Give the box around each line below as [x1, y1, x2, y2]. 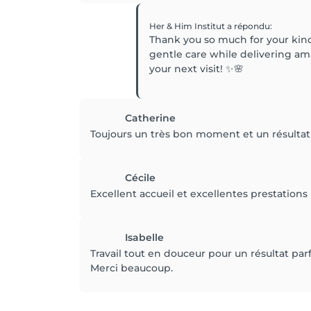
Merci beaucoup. [90, 262, 173, 274]
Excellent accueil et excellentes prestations [90, 187, 308, 200]
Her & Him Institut [149, 21, 227, 31]
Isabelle [125, 231, 164, 244]
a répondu [227, 21, 270, 31]
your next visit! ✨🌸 [149, 62, 244, 75]
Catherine [125, 112, 176, 124]
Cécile [125, 171, 155, 184]
